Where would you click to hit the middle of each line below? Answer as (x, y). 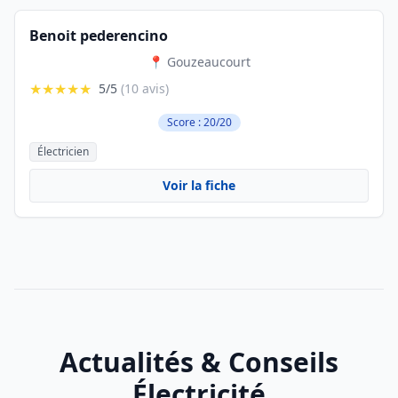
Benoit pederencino (99, 36)
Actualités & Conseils (199, 362)
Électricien (63, 151)
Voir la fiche (199, 185)
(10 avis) (145, 88)
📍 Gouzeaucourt (199, 62)
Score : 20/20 (199, 122)
